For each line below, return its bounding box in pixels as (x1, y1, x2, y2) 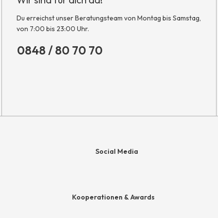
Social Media (95, 146, 138, 156)
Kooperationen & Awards (72, 192, 155, 201)
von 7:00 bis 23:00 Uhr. (17, 24, 89, 33)
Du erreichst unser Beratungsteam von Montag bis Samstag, (17, 13, 201, 22)
